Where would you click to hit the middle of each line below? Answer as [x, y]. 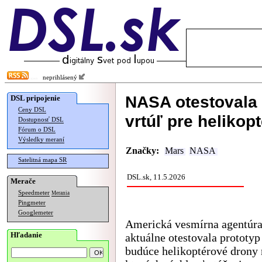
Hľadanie [26, 235]
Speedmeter [34, 193]
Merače [23, 181]
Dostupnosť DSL [41, 120]
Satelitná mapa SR [42, 160]
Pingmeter [32, 203]
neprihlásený [58, 77]
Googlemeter [36, 213]
